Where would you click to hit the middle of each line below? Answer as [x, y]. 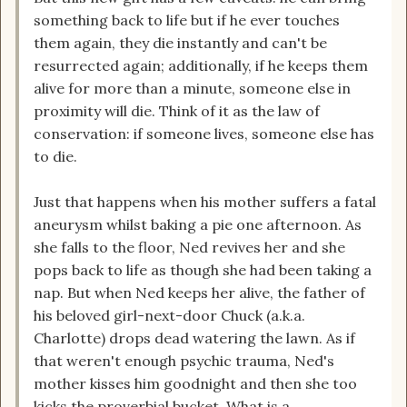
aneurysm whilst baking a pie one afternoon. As [198, 225]
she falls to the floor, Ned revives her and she [189, 248]
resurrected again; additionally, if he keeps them [201, 66]
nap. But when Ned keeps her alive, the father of [199, 293]
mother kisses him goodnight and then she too [195, 384]
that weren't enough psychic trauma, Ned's [184, 361]
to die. [55, 157]
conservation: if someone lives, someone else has [204, 134]
